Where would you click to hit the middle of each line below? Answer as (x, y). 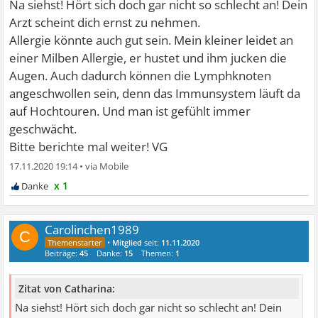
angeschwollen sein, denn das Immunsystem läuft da (155, 94)
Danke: (111, 253)
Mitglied (127, 243)
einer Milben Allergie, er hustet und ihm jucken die (148, 58)
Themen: (159, 253)
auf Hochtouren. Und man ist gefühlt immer (130, 111)
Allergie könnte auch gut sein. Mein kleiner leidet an (152, 40)
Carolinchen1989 (92, 230)
